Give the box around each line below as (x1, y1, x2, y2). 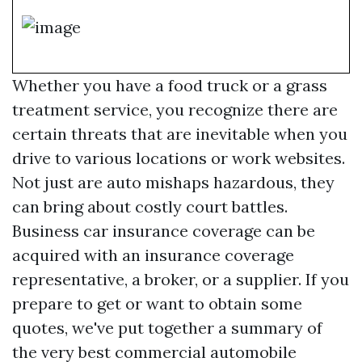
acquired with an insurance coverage (12, 245, 294, 265)
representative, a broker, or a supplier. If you (12, 269, 349, 289)
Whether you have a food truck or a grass (12, 75, 327, 95)
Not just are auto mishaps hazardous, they (12, 172, 335, 192)
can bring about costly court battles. (12, 196, 288, 217)
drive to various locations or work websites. (12, 148, 345, 168)
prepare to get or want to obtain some (12, 293, 302, 314)
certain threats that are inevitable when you (12, 124, 347, 144)
